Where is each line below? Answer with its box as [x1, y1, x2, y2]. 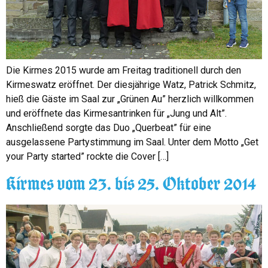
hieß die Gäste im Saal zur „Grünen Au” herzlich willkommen [6, 93, 254, 105]
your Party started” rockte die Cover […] [6, 150, 169, 162]
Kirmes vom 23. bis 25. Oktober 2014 [6, 173, 257, 194]
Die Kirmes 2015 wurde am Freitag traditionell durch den [6, 64, 241, 76]
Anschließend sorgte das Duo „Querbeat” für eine [6, 121, 211, 133]
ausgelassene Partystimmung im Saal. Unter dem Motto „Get [6, 136, 258, 148]
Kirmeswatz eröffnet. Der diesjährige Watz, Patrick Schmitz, [6, 78, 256, 90]
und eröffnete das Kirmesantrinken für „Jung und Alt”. [6, 107, 227, 119]
